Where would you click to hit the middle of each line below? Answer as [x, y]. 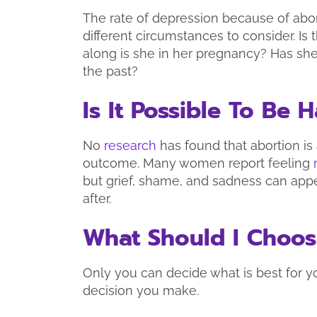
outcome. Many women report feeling [198, 163]
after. [97, 198]
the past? [112, 71]
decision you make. [143, 290]
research [130, 145]
